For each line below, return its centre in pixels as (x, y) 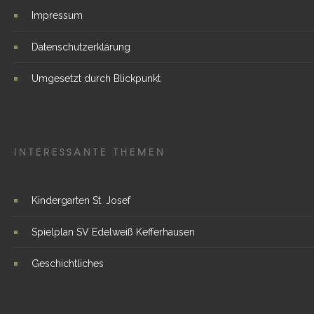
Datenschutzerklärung (81, 47)
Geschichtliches (68, 264)
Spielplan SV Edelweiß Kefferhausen (113, 232)
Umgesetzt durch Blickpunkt (96, 79)
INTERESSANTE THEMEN (90, 152)
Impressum (57, 16)
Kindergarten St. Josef (81, 201)
